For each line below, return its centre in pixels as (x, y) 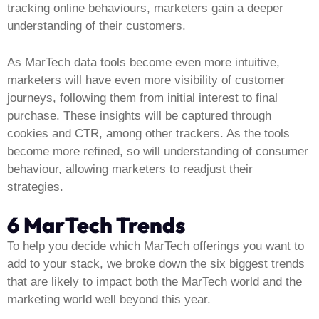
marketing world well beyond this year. (109, 300)
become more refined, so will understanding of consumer (158, 151)
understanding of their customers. (96, 26)
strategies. (35, 187)
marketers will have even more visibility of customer (146, 80)
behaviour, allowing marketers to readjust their (130, 169)
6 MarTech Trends (96, 225)
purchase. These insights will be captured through (139, 115)
